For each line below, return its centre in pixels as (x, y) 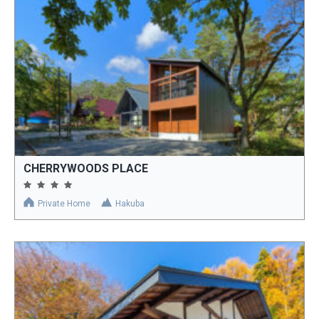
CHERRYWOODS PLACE (86, 169)
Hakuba (130, 204)
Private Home (64, 204)
